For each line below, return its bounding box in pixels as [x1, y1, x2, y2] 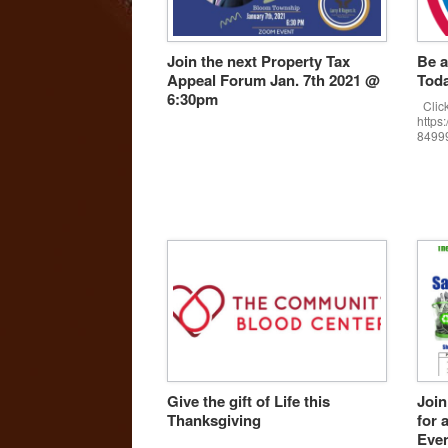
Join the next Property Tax [167, 49, 350, 72]
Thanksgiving [167, 408, 261, 431]
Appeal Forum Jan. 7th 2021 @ [167, 68, 380, 91]
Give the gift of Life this [167, 389, 330, 412]
